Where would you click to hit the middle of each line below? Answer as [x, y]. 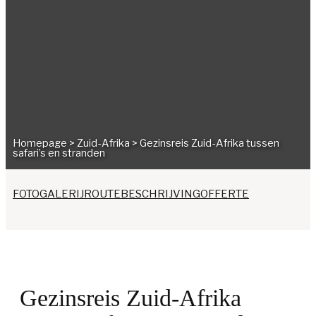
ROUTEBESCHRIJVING [142, 194]
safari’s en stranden [59, 153]
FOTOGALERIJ [48, 194]
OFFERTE [225, 194]
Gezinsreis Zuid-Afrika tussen [209, 143]
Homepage [41, 143]
